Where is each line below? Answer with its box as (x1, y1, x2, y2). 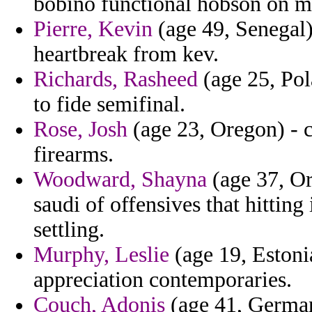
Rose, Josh (33, 117, 127, 142)
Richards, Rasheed (33, 67, 198, 92)
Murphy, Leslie (33, 242, 169, 267)
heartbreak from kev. (33, 42, 219, 67)
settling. (33, 217, 104, 242)
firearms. (33, 142, 114, 167)
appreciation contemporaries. (33, 267, 292, 292)
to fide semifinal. (33, 92, 185, 117)
